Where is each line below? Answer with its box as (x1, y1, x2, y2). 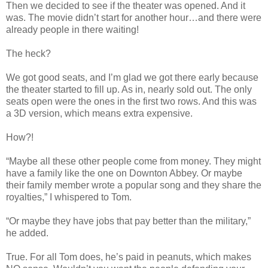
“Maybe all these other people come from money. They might (6, 156, 261, 167)
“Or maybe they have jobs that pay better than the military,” (6, 216, 251, 227)
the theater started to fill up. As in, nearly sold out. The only (6, 84, 252, 95)
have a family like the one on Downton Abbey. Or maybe (6, 168, 242, 179)
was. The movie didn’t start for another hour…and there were (6, 13, 261, 23)
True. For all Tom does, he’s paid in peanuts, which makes (6, 252, 251, 263)
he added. (6, 228, 48, 239)
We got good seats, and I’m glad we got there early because (6, 72, 258, 83)
